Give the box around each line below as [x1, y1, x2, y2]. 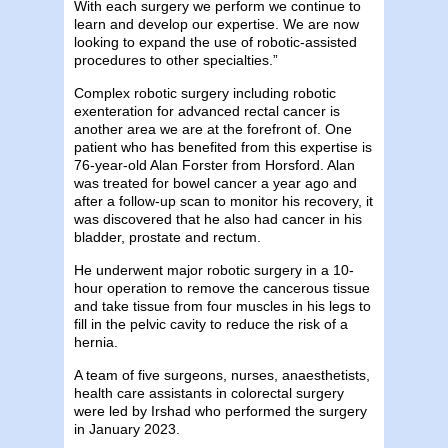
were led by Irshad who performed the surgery [74, 402, 367, 419]
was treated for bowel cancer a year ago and [74, 174, 357, 191]
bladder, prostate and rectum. [74, 228, 261, 245]
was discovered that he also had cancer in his [74, 210, 362, 227]
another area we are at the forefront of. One [74, 120, 352, 137]
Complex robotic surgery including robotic [74, 84, 336, 101]
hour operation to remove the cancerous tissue [74, 279, 370, 296]
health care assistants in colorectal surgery [74, 384, 344, 401]
